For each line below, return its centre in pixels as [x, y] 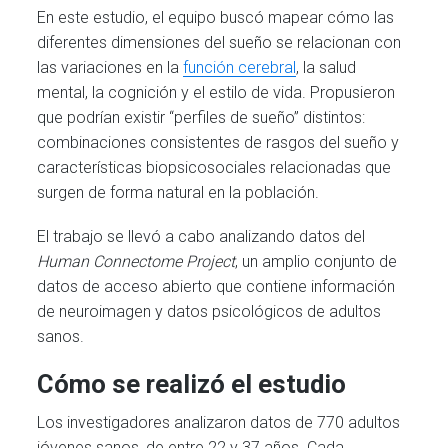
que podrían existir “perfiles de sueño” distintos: [201, 118]
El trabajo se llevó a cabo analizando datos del [201, 237]
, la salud [326, 68]
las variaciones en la [110, 68]
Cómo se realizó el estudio [192, 383]
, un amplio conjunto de [316, 262]
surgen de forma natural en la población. [178, 193]
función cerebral [240, 68]
